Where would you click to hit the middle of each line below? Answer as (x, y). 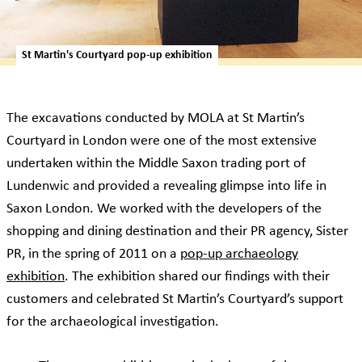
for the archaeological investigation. (113, 322)
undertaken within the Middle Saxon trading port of (156, 164)
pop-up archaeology (239, 255)
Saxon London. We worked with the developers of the (164, 209)
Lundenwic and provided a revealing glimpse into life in (166, 187)
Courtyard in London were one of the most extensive (162, 141)
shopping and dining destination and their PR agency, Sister (177, 232)
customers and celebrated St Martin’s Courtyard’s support (175, 300)
